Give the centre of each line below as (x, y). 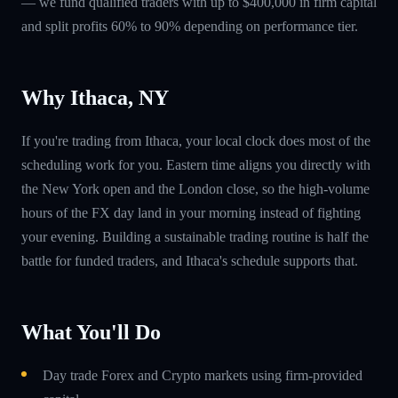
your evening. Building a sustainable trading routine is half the (195, 236)
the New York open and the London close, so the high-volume (195, 188)
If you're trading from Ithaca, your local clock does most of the (196, 140)
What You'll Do (91, 332)
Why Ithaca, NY (95, 97)
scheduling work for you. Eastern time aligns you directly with (196, 164)
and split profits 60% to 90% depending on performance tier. (190, 26)
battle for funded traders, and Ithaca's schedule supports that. (190, 260)
